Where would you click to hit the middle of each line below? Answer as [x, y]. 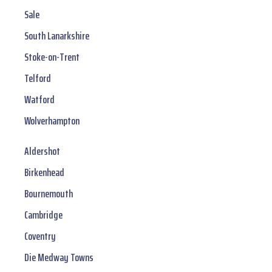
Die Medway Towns [59, 258]
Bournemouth [49, 194]
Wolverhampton [52, 121]
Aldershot [42, 151]
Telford [38, 79]
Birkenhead [44, 173]
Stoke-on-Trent [52, 57]
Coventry [40, 236]
